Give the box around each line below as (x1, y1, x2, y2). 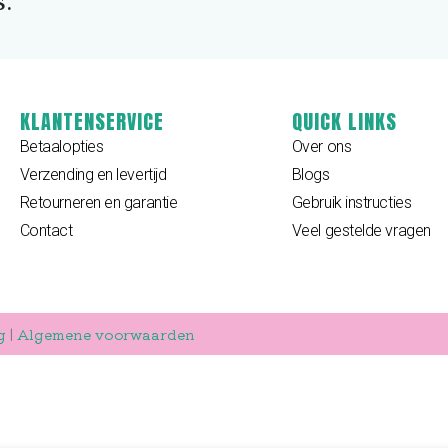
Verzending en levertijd (19, 165, 167, 185)
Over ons (291, 137, 352, 157)
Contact (19, 221, 73, 241)
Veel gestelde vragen (291, 221, 431, 241)
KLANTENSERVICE (19, 106, 164, 138)
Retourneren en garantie (19, 193, 178, 213)
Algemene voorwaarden (17, 323, 195, 344)
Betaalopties (19, 137, 104, 157)
